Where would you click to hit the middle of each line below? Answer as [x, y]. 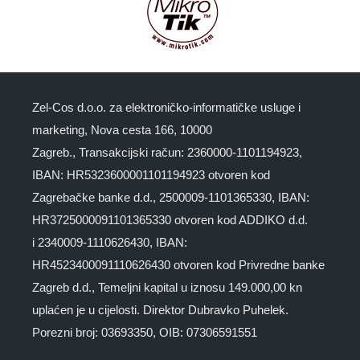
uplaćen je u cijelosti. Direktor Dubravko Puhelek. [160, 310]
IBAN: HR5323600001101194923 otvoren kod [151, 175]
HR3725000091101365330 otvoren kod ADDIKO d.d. [170, 220]
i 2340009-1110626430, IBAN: [110, 243]
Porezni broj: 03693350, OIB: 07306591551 [145, 333]
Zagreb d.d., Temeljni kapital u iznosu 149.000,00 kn [167, 288]
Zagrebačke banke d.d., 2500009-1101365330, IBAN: [171, 198]
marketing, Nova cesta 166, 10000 [122, 130]
